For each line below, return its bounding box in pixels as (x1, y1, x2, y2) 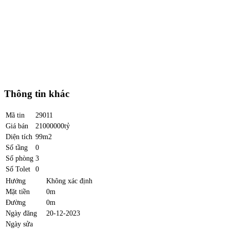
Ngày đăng (6, 208, 37, 217)
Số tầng (6, 143, 28, 151)
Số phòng (6, 154, 33, 162)
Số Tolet (6, 164, 30, 173)
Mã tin (6, 110, 25, 119)
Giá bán (6, 121, 28, 130)
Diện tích (6, 132, 32, 141)
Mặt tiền (6, 187, 30, 196)
